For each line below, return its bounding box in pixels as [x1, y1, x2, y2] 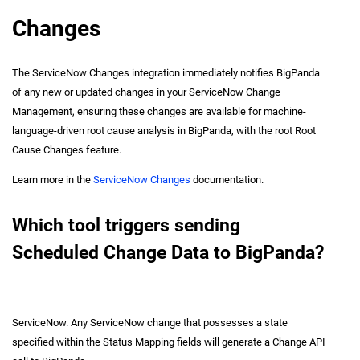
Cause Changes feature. [12, 144, 121, 157]
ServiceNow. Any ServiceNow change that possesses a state [12, 316, 288, 329]
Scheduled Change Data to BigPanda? [12, 241, 324, 264]
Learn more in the [12, 174, 93, 186]
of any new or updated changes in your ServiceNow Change [12, 86, 280, 99]
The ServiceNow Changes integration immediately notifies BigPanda [12, 67, 320, 80]
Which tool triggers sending [12, 214, 240, 236]
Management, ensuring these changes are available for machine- [12, 105, 306, 118]
